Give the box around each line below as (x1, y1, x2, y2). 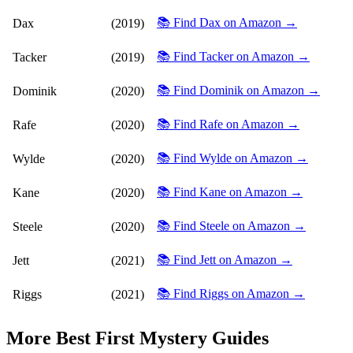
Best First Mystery (56, 327, 207, 348)
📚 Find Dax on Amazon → (157, 15, 297, 29)
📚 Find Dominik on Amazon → (157, 83, 320, 97)
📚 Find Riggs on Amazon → (157, 286, 305, 300)
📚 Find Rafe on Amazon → (157, 117, 299, 131)
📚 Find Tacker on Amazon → (157, 49, 310, 63)
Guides (207, 327, 269, 348)
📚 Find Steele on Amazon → (157, 218, 306, 232)
